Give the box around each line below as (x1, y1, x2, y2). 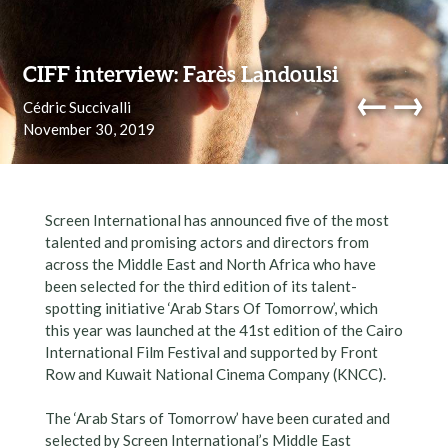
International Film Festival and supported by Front (44, 342, 378, 361)
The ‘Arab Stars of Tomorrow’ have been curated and (44, 409, 390, 428)
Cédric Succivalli (22, 97, 131, 116)
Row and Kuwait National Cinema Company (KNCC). (44, 364, 386, 383)
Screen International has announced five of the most (44, 210, 389, 229)
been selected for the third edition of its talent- (44, 276, 357, 295)
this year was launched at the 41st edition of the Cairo (44, 320, 403, 339)
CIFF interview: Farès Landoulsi (22, 60, 339, 87)
